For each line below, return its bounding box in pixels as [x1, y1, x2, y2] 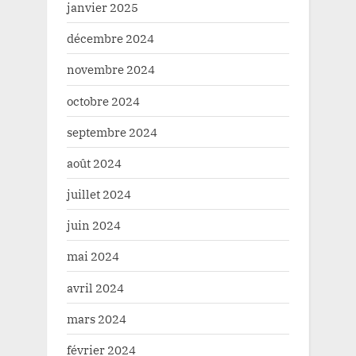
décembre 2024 [67, 30, 154, 47]
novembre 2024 [67, 61, 155, 78]
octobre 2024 [67, 92, 140, 109]
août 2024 [67, 154, 122, 171]
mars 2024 [67, 310, 126, 327]
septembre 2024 [67, 123, 157, 140]
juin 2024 [67, 217, 121, 234]
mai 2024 [67, 248, 119, 265]
